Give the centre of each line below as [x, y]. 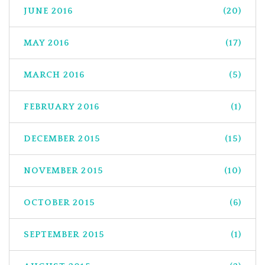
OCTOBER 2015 [59, 202]
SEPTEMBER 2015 [64, 234]
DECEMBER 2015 [62, 138]
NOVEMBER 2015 [64, 170]
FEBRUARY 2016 [62, 106]
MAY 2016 [47, 43]
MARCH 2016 [54, 75]
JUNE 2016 [49, 11]
